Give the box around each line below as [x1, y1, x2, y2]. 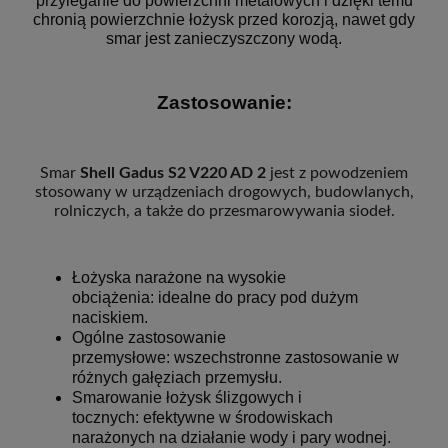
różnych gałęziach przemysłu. [72, 369, 282, 387]
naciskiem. [72, 309, 148, 327]
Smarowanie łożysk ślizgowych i [72, 389, 302, 407]
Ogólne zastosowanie [72, 329, 226, 347]
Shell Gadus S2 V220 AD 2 [80, 164, 266, 181]
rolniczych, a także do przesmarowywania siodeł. [53, 202, 395, 219]
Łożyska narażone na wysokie [72, 269, 286, 287]
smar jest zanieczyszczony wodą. [106, 30, 342, 48]
